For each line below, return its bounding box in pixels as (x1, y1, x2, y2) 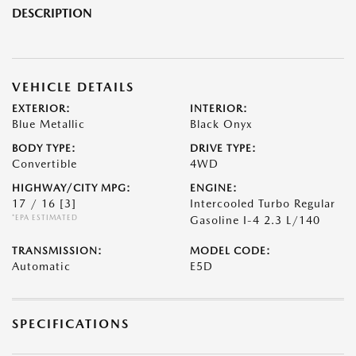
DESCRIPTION (12, 6, 92, 21)
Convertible (12, 157, 77, 171)
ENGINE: (190, 182, 238, 195)
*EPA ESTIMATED (12, 213, 78, 222)
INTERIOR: (190, 103, 248, 115)
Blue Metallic (12, 118, 85, 131)
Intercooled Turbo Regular (190, 197, 335, 211)
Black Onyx (190, 118, 253, 131)
